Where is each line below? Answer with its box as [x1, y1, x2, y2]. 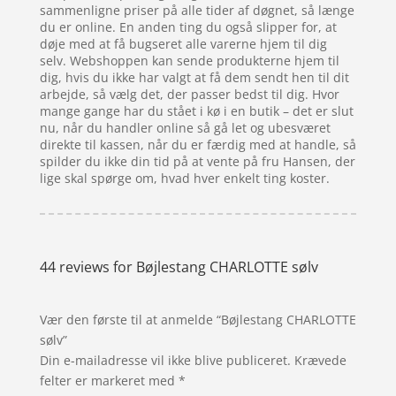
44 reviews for [39, 256, 136, 277]
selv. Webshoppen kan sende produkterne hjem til [39, 51, 339, 69]
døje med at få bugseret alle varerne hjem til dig [39, 34, 327, 52]
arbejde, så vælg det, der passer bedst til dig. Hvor [39, 85, 339, 103]
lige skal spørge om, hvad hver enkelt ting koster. [39, 169, 330, 187]
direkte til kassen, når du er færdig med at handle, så [39, 135, 356, 153]
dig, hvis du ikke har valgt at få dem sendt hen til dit [39, 68, 349, 86]
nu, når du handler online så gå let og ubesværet [39, 118, 331, 136]
